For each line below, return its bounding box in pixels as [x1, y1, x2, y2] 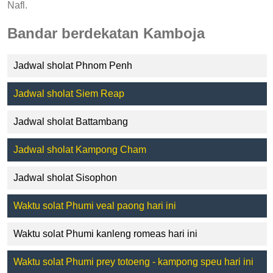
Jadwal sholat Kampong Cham [13, 144, 146, 155]
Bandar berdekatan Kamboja [7, 24, 205, 41]
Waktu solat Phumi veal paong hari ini [13, 200, 176, 211]
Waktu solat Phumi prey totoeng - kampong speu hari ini [13, 256, 253, 267]
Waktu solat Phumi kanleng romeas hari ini [13, 228, 197, 239]
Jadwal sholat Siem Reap [13, 88, 124, 99]
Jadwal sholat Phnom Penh [13, 60, 132, 71]
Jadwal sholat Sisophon [13, 172, 117, 183]
